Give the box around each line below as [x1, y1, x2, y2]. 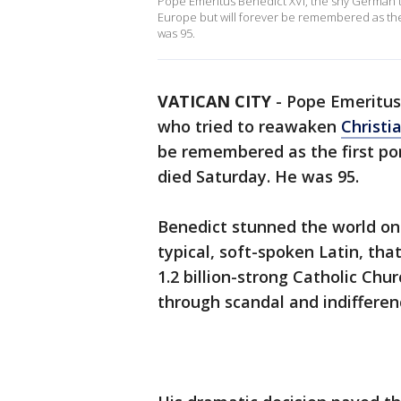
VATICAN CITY [158, 90, 271, 112]
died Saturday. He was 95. [158, 166, 359, 187]
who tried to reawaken [158, 115, 341, 137]
